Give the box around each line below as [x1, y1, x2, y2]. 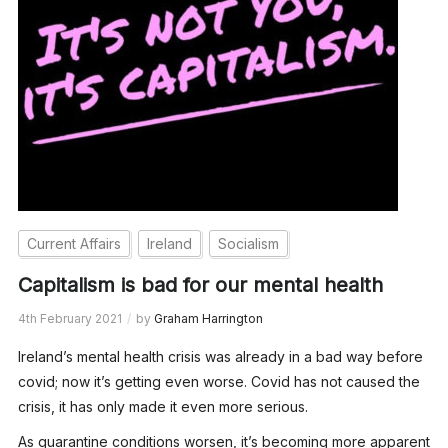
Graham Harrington [153, 310, 263, 326]
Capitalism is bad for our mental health [17, 272, 383, 297]
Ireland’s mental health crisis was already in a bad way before [17, 347, 423, 365]
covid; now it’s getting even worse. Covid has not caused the [17, 372, 420, 390]
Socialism [217, 234, 279, 252]
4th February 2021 [17, 310, 122, 326]
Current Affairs [26, 234, 121, 252]
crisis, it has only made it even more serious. [17, 397, 308, 415]
